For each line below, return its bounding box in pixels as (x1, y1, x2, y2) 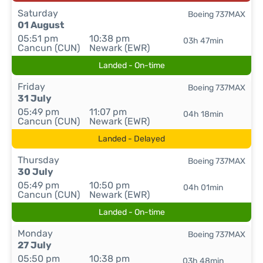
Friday (18, 81, 45, 92)
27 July (18, 240, 52, 251)
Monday (18, 228, 53, 239)
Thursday (18, 154, 59, 166)
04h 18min (183, 109, 224, 119)
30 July (18, 166, 53, 177)
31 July (18, 93, 52, 104)
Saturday (18, 8, 58, 19)
